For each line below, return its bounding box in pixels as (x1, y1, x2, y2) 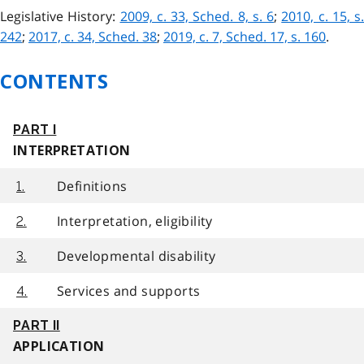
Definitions (57, 176, 128, 195)
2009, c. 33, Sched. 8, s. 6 (119, 7, 274, 26)
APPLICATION (13, 338, 105, 354)
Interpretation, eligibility (57, 211, 213, 230)
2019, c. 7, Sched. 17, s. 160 (163, 28, 326, 46)
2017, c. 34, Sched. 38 (28, 28, 157, 46)
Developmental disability (57, 246, 216, 265)
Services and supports (57, 281, 201, 300)
